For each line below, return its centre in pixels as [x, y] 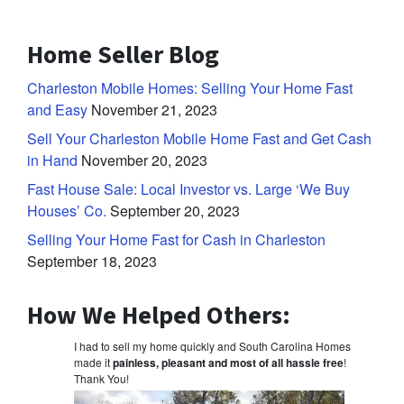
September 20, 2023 [175, 211]
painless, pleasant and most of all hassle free [228, 363]
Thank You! [101, 379]
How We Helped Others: [159, 316]
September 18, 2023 [92, 262]
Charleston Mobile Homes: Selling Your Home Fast [190, 88]
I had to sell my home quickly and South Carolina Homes [212, 346]
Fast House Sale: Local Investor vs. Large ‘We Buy [188, 189]
